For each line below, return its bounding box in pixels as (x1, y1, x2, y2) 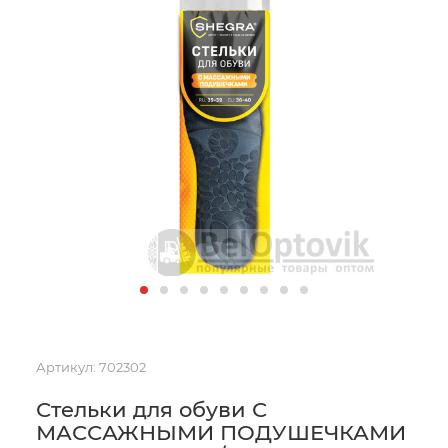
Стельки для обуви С (36, 397, 267, 422)
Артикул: (36, 359, 96, 375)
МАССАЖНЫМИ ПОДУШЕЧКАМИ (36, 420, 406, 445)
